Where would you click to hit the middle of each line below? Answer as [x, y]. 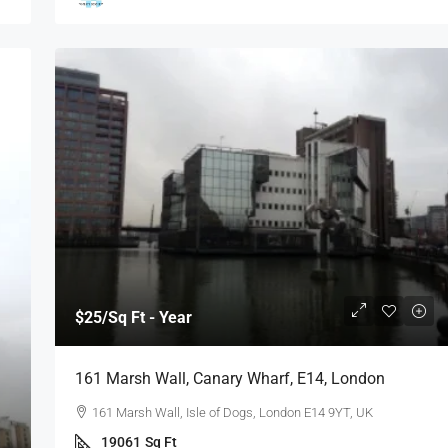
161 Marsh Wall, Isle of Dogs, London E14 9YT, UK [232, 413]
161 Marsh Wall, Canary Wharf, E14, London [229, 379]
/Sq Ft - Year [146, 318]
